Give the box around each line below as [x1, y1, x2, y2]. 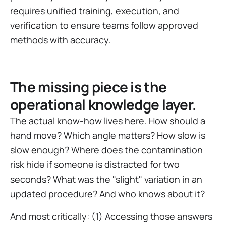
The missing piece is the [10, 77, 167, 96]
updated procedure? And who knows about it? [10, 188, 205, 200]
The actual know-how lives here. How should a [10, 115, 205, 127]
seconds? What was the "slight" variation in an [10, 173, 202, 185]
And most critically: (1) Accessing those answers [10, 210, 212, 222]
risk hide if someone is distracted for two [10, 158, 180, 171]
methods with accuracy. [10, 34, 111, 46]
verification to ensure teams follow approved [10, 19, 198, 31]
